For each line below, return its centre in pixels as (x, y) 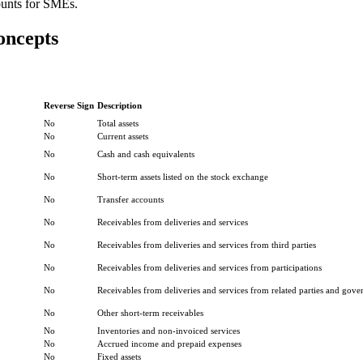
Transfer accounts (130, 199)
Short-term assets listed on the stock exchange (183, 176)
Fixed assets (119, 356)
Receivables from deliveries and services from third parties (207, 244)
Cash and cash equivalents (146, 154)
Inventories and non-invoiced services (169, 330)
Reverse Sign (69, 105)
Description (120, 105)
